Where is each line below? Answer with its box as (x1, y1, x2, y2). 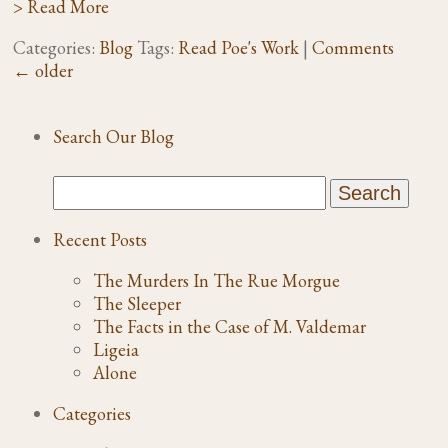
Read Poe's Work (178, 35, 300, 59)
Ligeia (93, 337, 140, 361)
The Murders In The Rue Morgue (93, 268, 341, 292)
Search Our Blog (53, 124, 175, 148)
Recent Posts (53, 227, 148, 251)
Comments (312, 35, 395, 59)
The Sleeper (93, 291, 182, 315)
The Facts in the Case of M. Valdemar (93, 314, 367, 338)
